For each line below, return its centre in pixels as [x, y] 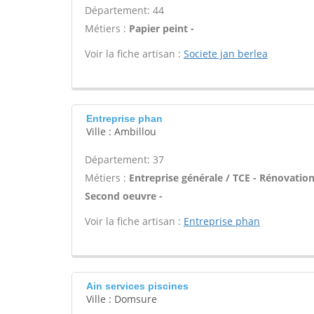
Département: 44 [124, 10]
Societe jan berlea [226, 54]
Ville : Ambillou [121, 131]
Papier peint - [162, 28]
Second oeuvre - [124, 196]
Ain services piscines [137, 286]
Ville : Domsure [122, 299]
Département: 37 [124, 159]
